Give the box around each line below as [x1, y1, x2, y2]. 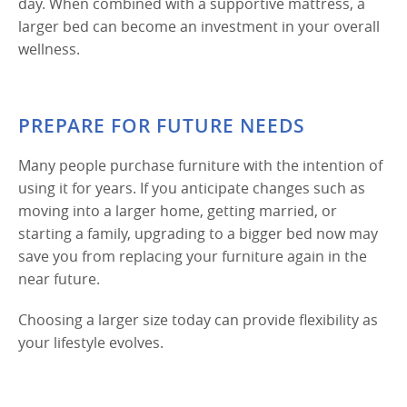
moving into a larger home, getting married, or [18, 200, 337, 221]
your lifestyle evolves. [18, 332, 164, 352]
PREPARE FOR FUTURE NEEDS [18, 112, 305, 138]
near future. [18, 268, 100, 289]
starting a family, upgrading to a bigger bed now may [18, 223, 378, 243]
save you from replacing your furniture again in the [18, 245, 367, 266]
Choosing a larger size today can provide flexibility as [18, 309, 378, 330]
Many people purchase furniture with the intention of [18, 154, 382, 175]
